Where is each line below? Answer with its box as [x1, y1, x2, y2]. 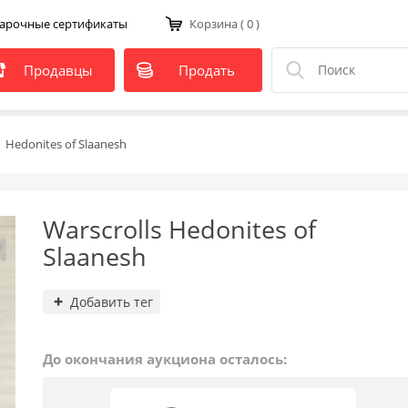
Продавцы [24, 61, 93, 79]
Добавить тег [69, 293, 153, 311]
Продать [178, 61, 235, 79]
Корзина [189, 15, 238, 32]
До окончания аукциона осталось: [42, 350, 287, 368]
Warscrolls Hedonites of [42, 212, 316, 246]
